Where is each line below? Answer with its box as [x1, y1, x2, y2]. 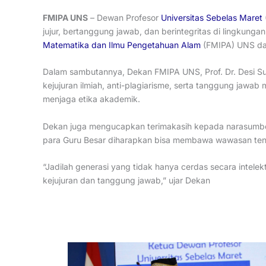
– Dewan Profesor [88, 12, 161, 23]
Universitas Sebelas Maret [161, 12, 262, 23]
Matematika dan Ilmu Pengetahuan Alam [43, 39, 201, 50]
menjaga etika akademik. [43, 94, 140, 104]
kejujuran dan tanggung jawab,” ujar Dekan [43, 175, 210, 186]
